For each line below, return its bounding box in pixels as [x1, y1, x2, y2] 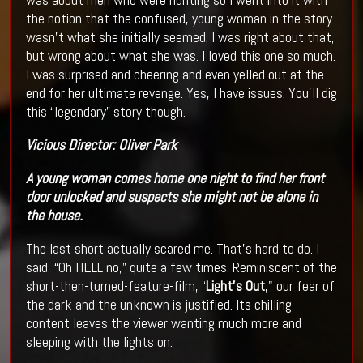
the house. [25, 205, 83, 224]
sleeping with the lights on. [25, 331, 173, 351]
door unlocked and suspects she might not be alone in [25, 186, 318, 206]
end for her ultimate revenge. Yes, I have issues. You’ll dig [25, 83, 337, 102]
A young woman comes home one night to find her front [25, 168, 324, 187]
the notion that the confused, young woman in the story [25, 8, 332, 28]
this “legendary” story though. [25, 101, 186, 121]
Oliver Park [117, 135, 177, 154]
